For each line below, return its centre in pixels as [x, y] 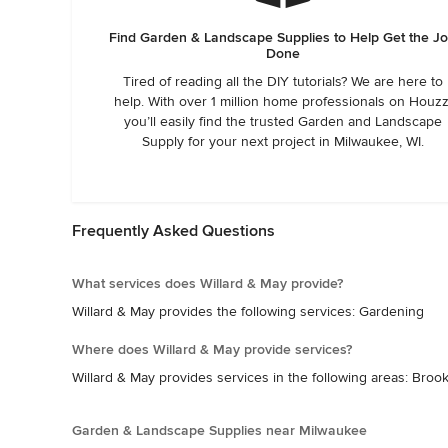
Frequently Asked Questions [173, 231]
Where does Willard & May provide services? [212, 350]
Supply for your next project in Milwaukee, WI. [282, 142]
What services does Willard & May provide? [207, 284]
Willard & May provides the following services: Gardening [248, 312]
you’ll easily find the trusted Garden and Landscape [282, 122]
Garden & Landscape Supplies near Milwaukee [219, 431]
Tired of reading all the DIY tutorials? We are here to [282, 82]
